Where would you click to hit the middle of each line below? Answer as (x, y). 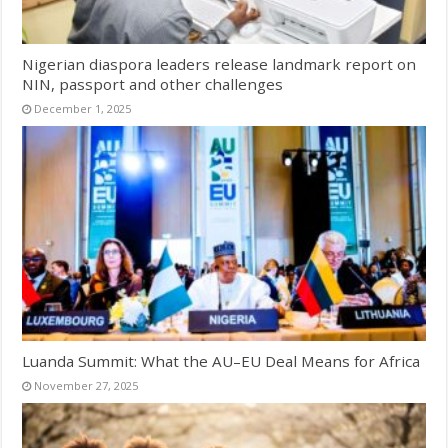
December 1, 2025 (83, 109)
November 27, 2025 (86, 386)
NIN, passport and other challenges (153, 84)
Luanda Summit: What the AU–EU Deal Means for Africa (221, 361)
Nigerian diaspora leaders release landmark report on (219, 64)
